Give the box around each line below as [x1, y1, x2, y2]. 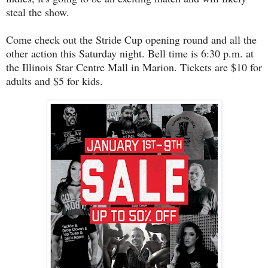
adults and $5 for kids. [6, 73, 103, 88]
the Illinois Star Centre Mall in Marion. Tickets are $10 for [6, 59, 262, 74]
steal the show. [6, 4, 69, 19]
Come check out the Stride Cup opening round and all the [6, 32, 257, 47]
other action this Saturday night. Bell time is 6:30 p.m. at [6, 45, 254, 60]
